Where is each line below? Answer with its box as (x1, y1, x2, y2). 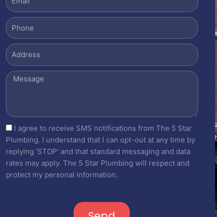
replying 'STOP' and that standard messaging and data (5, 146, 190, 156)
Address (5, 44, 34, 54)
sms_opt (5, 123, 34, 132)
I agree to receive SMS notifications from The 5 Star (14, 123, 192, 133)
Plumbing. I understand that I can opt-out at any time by (5, 135, 195, 144)
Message (5, 71, 36, 80)
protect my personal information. (5, 170, 118, 179)
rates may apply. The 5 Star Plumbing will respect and (5, 158, 189, 168)
